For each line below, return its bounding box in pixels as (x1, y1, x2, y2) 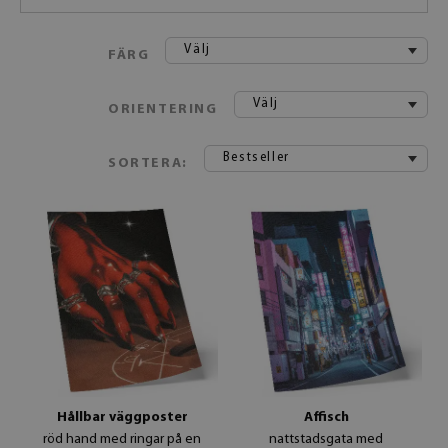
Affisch (303, 410, 349, 425)
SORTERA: (108, 156, 188, 171)
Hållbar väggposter (56, 410, 188, 425)
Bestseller (222, 151, 290, 164)
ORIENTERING (108, 102, 218, 117)
